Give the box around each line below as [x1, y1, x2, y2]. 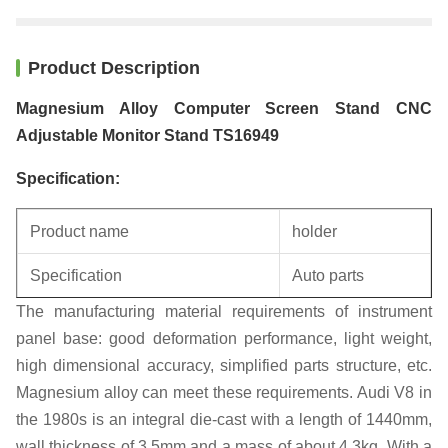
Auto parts [292, 266, 364, 284]
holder [292, 222, 337, 240]
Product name [30, 222, 129, 240]
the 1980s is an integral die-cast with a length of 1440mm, [16, 410, 432, 428]
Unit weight [30, 310, 110, 328]
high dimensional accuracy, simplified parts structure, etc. [16, 356, 432, 374]
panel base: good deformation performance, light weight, [16, 329, 432, 347]
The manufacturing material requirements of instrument [16, 302, 432, 320]
